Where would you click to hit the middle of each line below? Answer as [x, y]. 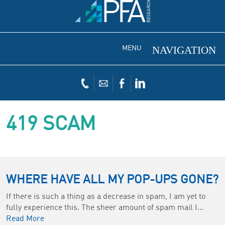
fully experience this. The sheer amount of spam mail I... [105, 208]
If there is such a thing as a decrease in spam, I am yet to [106, 197]
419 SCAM [51, 124]
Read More [25, 219]
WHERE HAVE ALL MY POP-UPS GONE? [112, 180]
